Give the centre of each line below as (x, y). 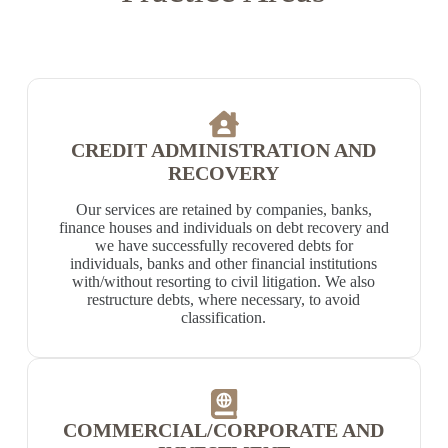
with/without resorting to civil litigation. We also (224, 281)
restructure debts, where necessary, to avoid (224, 299)
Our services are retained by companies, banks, (223, 209)
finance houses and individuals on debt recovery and (223, 227)
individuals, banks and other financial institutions (224, 263)
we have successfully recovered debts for (223, 245)
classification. (224, 317)
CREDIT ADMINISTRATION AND (224, 150)
